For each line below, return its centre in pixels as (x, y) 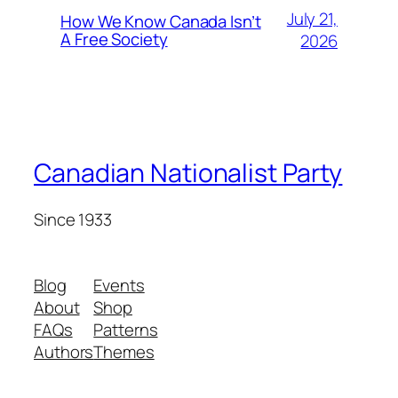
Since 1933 (73, 219)
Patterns (126, 329)
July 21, (312, 19)
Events (119, 285)
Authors (64, 351)
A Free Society (114, 40)
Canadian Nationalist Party (188, 173)
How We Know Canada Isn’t (161, 22)
